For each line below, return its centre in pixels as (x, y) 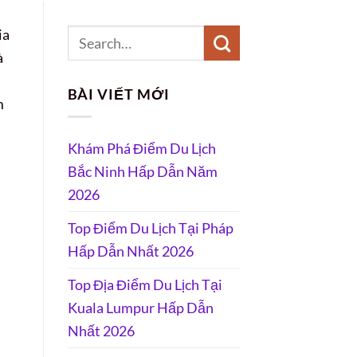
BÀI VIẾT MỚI (118, 94)
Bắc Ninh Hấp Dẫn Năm (142, 171)
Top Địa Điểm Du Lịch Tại (145, 284)
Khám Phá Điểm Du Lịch (141, 148)
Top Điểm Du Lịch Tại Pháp (150, 228)
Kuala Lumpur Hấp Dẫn (140, 307)
